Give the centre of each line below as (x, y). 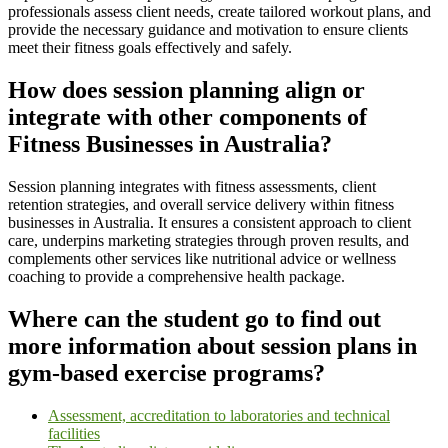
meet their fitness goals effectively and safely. (150, 47)
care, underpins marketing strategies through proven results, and (208, 240)
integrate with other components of (187, 116)
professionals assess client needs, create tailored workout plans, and (219, 11)
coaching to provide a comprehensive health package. (176, 276)
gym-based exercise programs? (166, 372)
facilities (74, 433)
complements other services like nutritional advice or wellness (202, 258)
